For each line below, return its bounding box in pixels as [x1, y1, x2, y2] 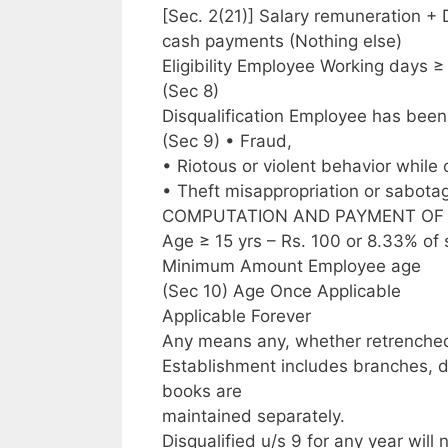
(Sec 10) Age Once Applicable [162, 280, 401, 301]
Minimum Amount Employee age [162, 255, 421, 276]
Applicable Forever [162, 305, 311, 326]
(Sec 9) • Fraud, [162, 130, 292, 151]
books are [162, 380, 242, 401]
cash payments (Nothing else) [162, 30, 402, 51]
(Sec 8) [162, 80, 219, 101]
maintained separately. [162, 405, 345, 426]
